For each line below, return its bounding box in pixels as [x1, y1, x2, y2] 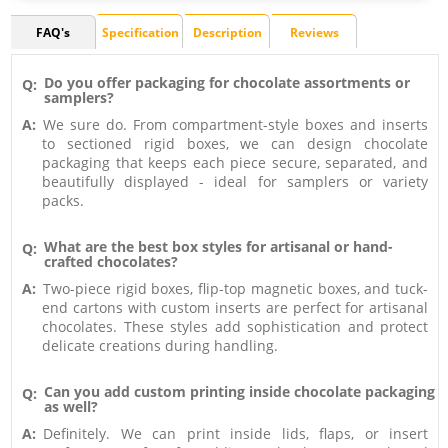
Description [192, 24, 262, 41]
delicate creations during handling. [42, 336, 278, 355]
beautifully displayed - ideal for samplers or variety [42, 172, 428, 191]
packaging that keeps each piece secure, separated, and [42, 153, 428, 172]
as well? [44, 397, 98, 416]
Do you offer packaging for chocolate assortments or [44, 73, 410, 92]
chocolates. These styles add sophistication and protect [42, 317, 428, 336]
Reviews [289, 24, 339, 41]
